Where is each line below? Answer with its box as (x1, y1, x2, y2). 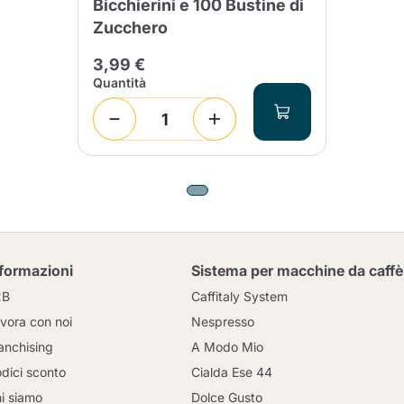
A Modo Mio (190, 339, 263, 354)
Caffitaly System (190, 289, 288, 304)
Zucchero (93, 18, 168, 37)
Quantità (93, 75, 146, 90)
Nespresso (190, 314, 254, 329)
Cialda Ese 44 (190, 364, 272, 380)
